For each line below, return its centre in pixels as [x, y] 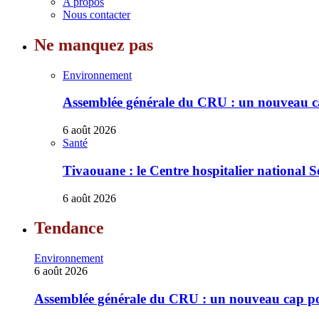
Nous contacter [96, 14]
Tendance [69, 228]
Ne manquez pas [94, 45]
